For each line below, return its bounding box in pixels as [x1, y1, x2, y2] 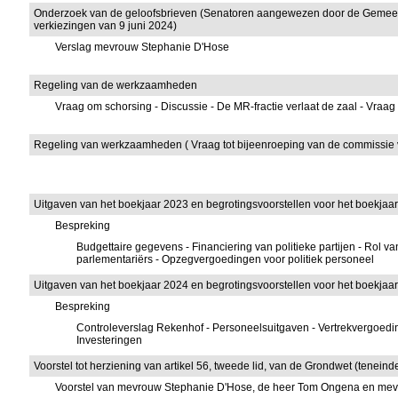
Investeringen [76, 334, 143, 346]
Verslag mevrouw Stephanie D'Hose [55, 41, 230, 53]
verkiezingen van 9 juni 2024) [34, 20, 178, 32]
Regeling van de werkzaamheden [34, 79, 198, 92]
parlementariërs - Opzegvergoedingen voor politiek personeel [76, 253, 375, 266]
